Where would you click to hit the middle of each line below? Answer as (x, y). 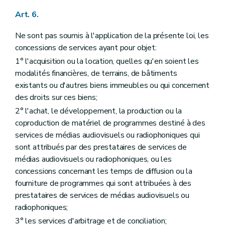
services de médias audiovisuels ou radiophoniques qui (107, 135)
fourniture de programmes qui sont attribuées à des (103, 183)
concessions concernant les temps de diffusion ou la (104, 171)
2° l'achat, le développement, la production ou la (99, 111)
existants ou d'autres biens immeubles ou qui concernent (113, 85)
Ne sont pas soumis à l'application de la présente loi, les (112, 35)
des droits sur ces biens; (56, 97)
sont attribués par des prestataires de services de (101, 147)
